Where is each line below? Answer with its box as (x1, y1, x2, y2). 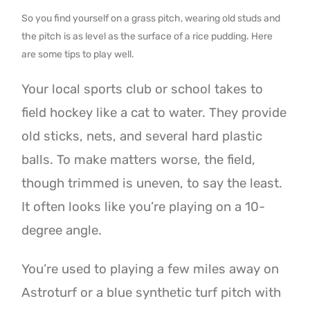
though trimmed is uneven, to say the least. (21, 175, 283, 191)
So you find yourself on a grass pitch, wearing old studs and (21, 12, 281, 24)
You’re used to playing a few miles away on (21, 262, 280, 277)
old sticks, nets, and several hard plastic (21, 128, 263, 144)
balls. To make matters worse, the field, (21, 152, 256, 167)
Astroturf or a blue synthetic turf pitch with (21, 285, 282, 301)
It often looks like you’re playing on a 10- (21, 199, 266, 215)
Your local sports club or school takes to (21, 81, 264, 97)
